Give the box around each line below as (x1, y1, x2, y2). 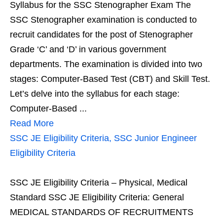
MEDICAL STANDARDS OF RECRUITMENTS (10, 207, 193, 217)
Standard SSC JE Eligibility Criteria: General (10, 192, 184, 202)
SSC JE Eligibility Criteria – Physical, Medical (10, 178, 187, 187)
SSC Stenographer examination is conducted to (10, 15, 197, 25)
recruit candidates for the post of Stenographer (10, 30, 193, 39)
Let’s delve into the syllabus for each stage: (10, 89, 180, 99)
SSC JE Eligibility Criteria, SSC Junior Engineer (10, 133, 197, 143)
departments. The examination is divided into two (10, 59, 202, 69)
